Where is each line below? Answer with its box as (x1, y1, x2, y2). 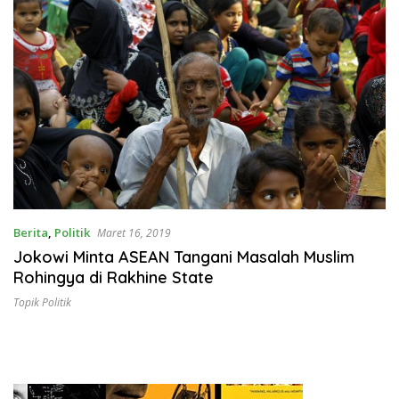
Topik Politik (13, 295, 71, 311)
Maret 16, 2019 (97, 225, 171, 241)
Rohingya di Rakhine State (13, 267, 214, 289)
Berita (13, 224, 48, 241)
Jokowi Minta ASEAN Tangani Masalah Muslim (13, 247, 354, 268)
